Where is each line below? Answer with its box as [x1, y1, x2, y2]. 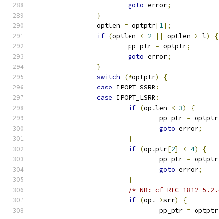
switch [97, 73, 120, 81]
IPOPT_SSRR [112, 83, 155, 91]
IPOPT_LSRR [112, 93, 155, 102]
